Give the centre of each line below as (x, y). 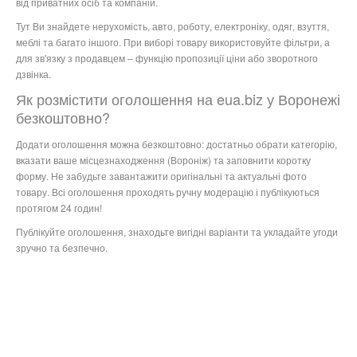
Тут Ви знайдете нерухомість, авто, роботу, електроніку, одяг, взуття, (173, 26)
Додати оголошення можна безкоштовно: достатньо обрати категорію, (177, 144)
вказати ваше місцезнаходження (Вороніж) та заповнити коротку (163, 160)
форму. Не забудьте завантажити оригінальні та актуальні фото (161, 176)
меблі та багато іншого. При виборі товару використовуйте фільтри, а (173, 42)
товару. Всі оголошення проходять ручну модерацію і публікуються (168, 192)
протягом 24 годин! (59, 208)
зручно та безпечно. (63, 248)
